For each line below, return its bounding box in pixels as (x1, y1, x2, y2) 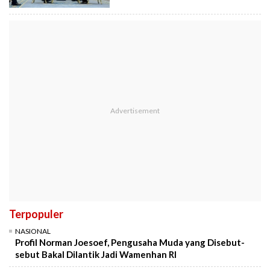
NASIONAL (15, 227, 51, 236)
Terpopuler (9, 207, 63, 221)
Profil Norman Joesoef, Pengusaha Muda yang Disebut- (15, 237, 245, 248)
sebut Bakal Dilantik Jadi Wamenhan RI (15, 249, 177, 260)
